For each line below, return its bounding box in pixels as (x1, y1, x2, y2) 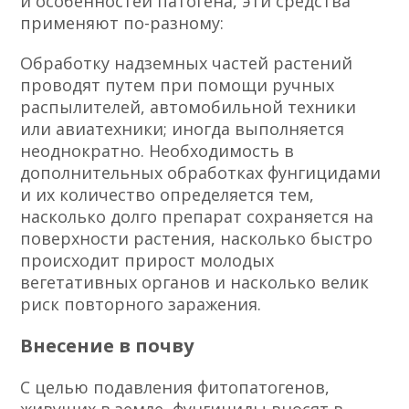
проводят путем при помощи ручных (20, 73, 335, 96)
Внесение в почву (20, 332, 194, 358)
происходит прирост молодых (20, 248, 275, 271)
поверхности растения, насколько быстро (20, 226, 373, 249)
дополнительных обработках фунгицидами (20, 161, 382, 184)
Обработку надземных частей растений (20, 51, 353, 74)
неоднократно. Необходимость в (20, 139, 295, 162)
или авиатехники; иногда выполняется (20, 117, 345, 140)
